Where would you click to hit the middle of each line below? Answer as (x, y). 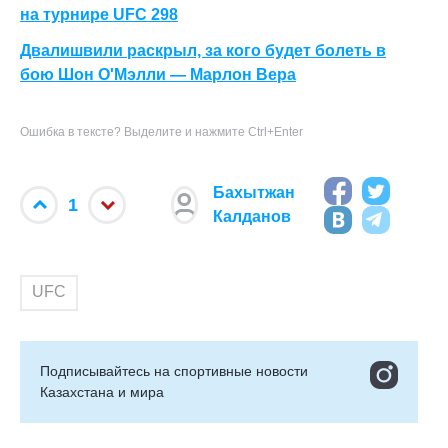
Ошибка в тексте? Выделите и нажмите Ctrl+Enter (161, 131)
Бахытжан (253, 193)
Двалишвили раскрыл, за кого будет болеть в (203, 50)
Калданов (251, 217)
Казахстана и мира (102, 391)
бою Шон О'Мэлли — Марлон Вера (158, 74)
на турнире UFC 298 (99, 14)
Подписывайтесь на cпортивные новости (174, 370)
